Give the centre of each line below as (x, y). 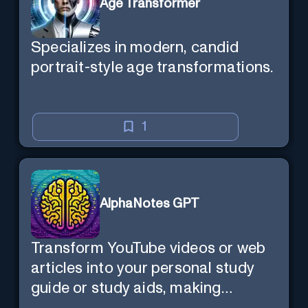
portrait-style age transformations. (152, 68)
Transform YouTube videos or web (148, 248)
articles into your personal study (143, 268)
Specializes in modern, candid (135, 48)
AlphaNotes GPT (150, 204)
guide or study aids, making (126, 288)
